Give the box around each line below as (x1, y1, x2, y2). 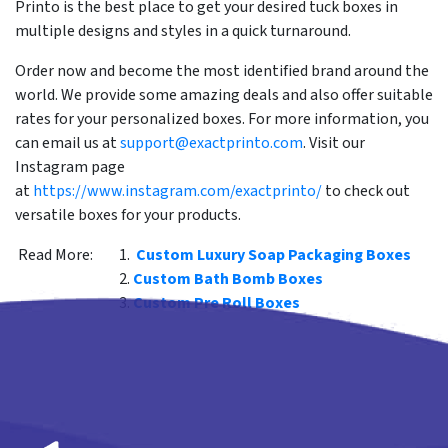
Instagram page (15, 156, 125, 179)
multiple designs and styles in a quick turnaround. (15, 20, 354, 43)
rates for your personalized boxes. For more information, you (15, 108, 429, 131)
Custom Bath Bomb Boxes (133, 268, 323, 291)
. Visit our (303, 132, 365, 155)
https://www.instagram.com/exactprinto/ (33, 180, 322, 203)
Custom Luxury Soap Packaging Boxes (136, 244, 411, 267)
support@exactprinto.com (120, 132, 303, 155)
